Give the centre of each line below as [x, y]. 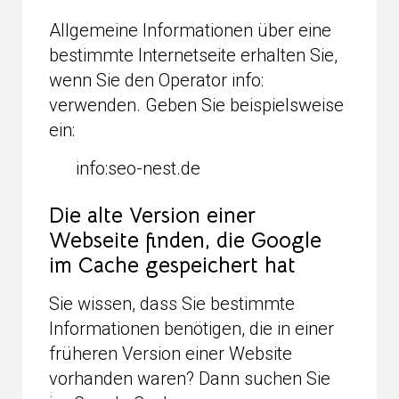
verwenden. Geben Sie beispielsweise [196, 105]
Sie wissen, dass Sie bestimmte [172, 303]
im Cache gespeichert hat [172, 265]
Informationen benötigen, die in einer [191, 328]
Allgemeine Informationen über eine [190, 30]
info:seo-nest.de [138, 168]
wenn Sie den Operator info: [156, 80]
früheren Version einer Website [171, 353]
